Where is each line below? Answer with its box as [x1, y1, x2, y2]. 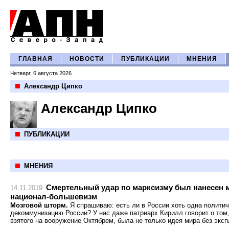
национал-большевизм [10, 192, 97, 201]
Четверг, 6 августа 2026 [10, 70, 72, 76]
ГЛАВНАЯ [18, 56, 53, 62]
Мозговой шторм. [10, 201, 68, 209]
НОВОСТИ [70, 56, 104, 62]
